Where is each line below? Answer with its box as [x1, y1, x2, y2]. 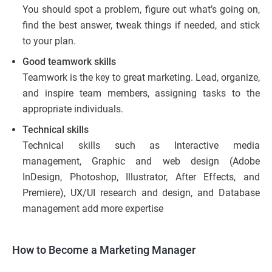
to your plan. [22, 35, 76, 47]
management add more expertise [22, 203, 166, 215]
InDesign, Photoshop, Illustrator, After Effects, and [22, 171, 260, 183]
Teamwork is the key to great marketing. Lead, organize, [22, 72, 260, 84]
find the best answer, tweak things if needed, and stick [22, 19, 260, 32]
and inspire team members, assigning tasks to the [22, 87, 260, 100]
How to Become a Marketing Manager [12, 243, 195, 257]
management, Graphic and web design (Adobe [22, 155, 260, 168]
